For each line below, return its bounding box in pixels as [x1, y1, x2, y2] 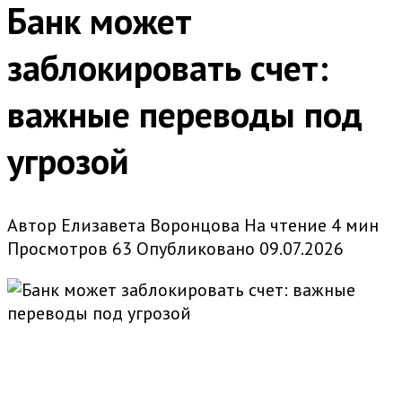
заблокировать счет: [7, 44, 328, 92]
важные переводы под [7, 91, 363, 138]
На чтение [244, 214, 327, 238]
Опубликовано [136, 237, 255, 261]
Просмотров [7, 237, 108, 261]
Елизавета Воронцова [61, 214, 240, 238]
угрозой [7, 137, 129, 185]
